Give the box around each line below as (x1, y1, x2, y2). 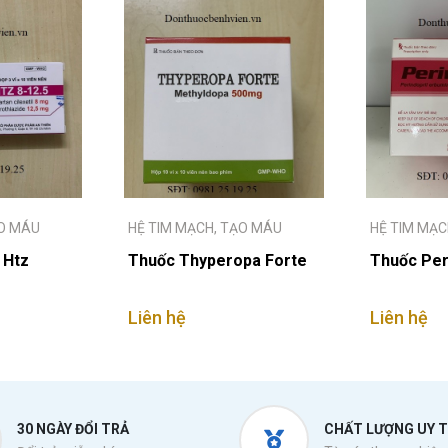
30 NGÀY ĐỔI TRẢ (16, 421, 129, 437)
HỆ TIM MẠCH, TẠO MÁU (128, 220, 282, 236)
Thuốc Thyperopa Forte (128, 251, 307, 270)
